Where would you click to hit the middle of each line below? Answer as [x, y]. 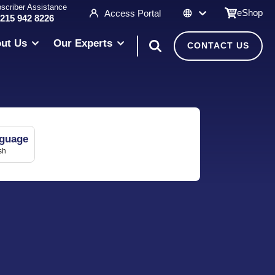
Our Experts [83, 43]
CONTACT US [218, 45]
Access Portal [133, 13]
